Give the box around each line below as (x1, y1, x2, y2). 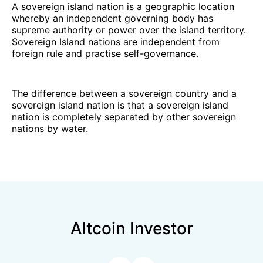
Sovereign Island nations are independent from (12, 35, 220, 48)
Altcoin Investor (70, 218, 193, 238)
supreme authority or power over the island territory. (12, 23, 246, 36)
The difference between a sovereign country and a (12, 87, 237, 99)
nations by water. (12, 122, 88, 134)
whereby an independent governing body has (12, 12, 213, 24)
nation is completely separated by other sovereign (12, 110, 236, 123)
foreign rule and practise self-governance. (12, 47, 198, 59)
